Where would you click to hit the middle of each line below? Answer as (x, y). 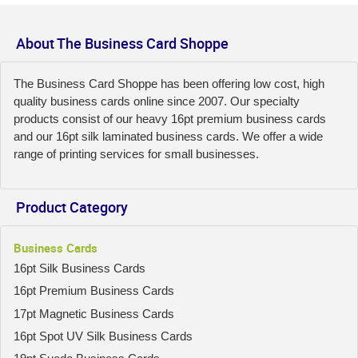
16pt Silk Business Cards (80, 268)
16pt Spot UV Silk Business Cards (103, 336)
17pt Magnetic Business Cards (94, 313)
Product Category (72, 207)
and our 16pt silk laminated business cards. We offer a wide (168, 136)
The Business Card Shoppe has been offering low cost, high (169, 83)
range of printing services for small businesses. (136, 153)
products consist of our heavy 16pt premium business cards (170, 118)
